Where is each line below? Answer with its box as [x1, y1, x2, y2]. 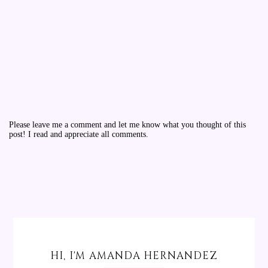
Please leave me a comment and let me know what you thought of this [9, 120, 246, 129]
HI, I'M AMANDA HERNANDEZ [50, 248, 218, 263]
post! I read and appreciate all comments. [9, 129, 148, 139]
